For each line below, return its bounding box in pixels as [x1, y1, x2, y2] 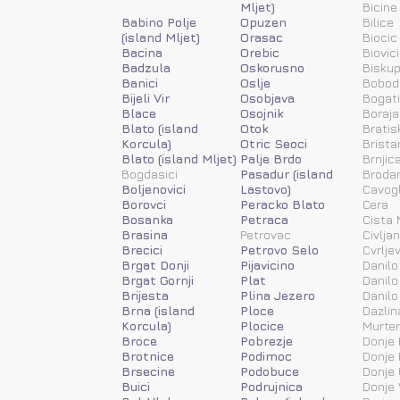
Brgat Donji [121, 256, 189, 272]
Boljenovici [121, 180, 186, 196]
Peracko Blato [240, 196, 325, 212]
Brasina [121, 226, 168, 242]
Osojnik [240, 104, 283, 121]
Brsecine [121, 362, 175, 379]
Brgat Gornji [121, 271, 194, 287]
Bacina [121, 44, 162, 60]
